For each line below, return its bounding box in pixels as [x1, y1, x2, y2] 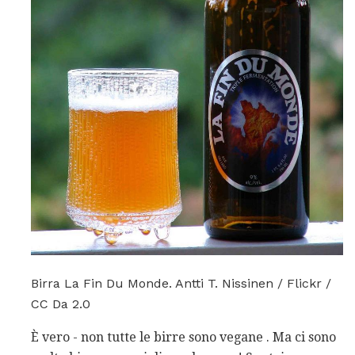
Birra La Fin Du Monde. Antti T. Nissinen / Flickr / [31, 276, 331, 292]
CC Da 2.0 [31, 296, 90, 312]
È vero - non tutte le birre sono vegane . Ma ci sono [31, 330, 336, 345]
